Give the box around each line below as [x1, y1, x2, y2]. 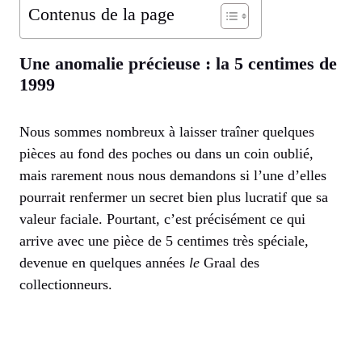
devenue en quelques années [19, 254, 189, 271]
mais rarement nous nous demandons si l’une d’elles [19, 166, 326, 183]
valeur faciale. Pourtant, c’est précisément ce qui [19, 210, 305, 227]
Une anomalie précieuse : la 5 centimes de [19, 53, 337, 74]
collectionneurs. [19, 276, 112, 293]
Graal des [200, 254, 259, 271]
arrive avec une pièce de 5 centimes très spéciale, [19, 232, 309, 249]
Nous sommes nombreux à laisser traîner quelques [19, 123, 314, 140]
